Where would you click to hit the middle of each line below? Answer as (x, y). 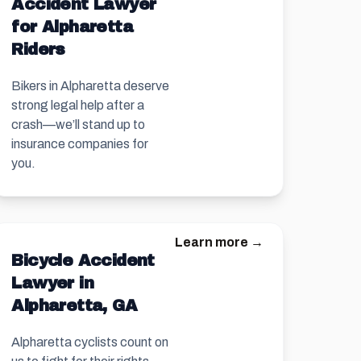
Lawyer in (52, 283)
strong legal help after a (78, 105)
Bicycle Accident (83, 260)
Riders (38, 49)
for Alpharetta (72, 27)
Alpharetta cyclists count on (90, 342)
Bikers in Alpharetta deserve (91, 86)
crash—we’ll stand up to (79, 124)
